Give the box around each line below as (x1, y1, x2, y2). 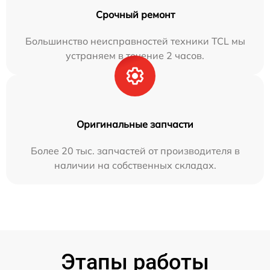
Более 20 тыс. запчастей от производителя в (30, 145, 240, 157)
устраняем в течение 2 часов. (66, 49, 204, 61)
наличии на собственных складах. (54, 159, 216, 171)
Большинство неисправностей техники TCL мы (25, 35, 245, 47)
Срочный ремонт (95, 8, 175, 20)
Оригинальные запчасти (77, 118, 193, 130)
